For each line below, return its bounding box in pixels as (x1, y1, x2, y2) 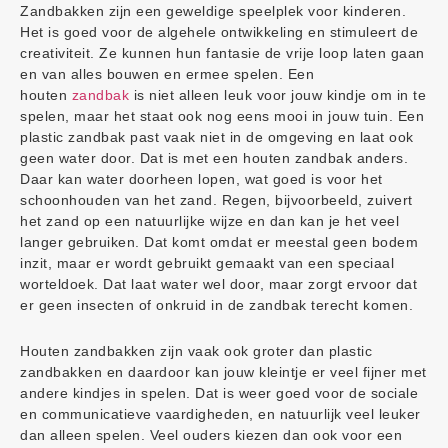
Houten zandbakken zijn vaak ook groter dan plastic (20, 343, 372, 359)
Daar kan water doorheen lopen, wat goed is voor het (20, 171, 383, 187)
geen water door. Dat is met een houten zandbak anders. (20, 150, 408, 166)
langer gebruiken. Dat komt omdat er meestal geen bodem (20, 234, 418, 250)
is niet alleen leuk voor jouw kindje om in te (129, 87, 426, 103)
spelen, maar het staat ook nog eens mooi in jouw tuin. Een (20, 108, 424, 124)
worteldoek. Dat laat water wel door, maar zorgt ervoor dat (20, 276, 417, 292)
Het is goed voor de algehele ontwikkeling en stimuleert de (20, 24, 418, 40)
